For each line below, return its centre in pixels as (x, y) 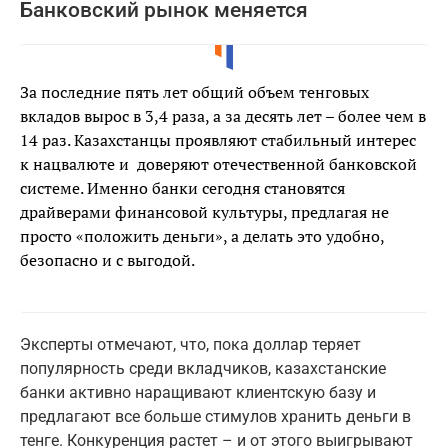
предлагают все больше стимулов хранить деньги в (215, 417)
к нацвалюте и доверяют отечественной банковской (218, 164)
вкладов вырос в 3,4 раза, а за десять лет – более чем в (223, 116)
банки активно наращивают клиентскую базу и (198, 393)
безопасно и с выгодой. (107, 260)
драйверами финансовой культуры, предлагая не (204, 212)
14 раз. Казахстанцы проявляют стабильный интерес (218, 140)
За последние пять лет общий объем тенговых (194, 92)
